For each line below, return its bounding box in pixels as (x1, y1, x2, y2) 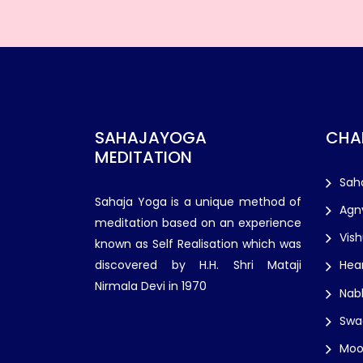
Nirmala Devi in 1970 (95, 278, 207, 294)
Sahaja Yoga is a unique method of (95, 194, 301, 210)
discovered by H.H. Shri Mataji (95, 257, 301, 273)
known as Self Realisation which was (95, 236, 301, 252)
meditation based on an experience (95, 215, 301, 231)
